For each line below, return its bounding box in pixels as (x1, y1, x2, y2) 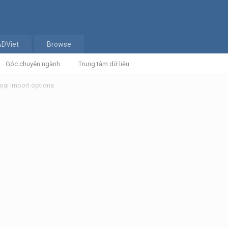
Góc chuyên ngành (6, 60, 60, 68)
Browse (47, 40, 71, 48)
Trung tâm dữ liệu (78, 60, 129, 68)
